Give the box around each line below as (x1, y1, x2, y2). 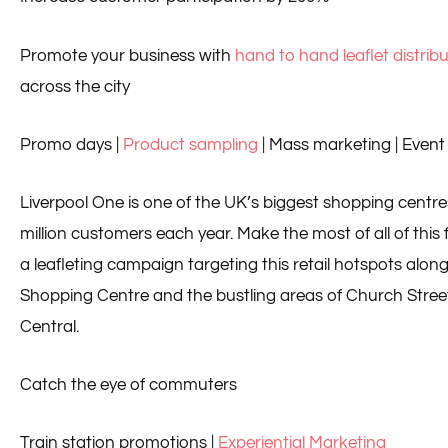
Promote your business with (20, 46, 235, 65)
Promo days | (20, 135, 123, 154)
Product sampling (123, 135, 258, 154)
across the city (20, 77, 130, 96)
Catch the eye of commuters (20, 376, 237, 395)
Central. (20, 317, 79, 336)
